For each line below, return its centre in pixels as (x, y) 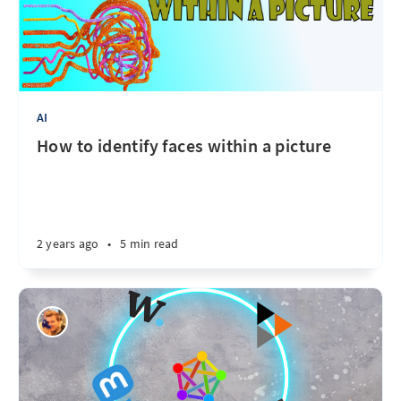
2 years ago (68, 243)
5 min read (149, 243)
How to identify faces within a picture (184, 145)
